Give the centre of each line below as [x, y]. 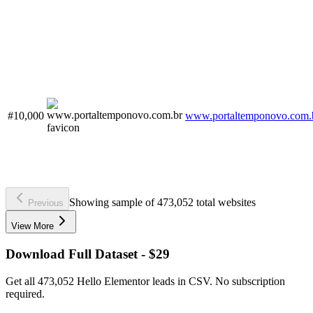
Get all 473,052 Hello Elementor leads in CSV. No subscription [145, 281]
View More [32, 226]
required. [25, 293]
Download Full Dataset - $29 [88, 254]
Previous [46, 203]
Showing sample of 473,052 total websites [162, 203]
